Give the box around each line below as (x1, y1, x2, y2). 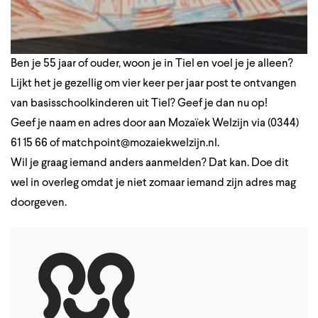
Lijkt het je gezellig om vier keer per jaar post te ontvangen (11, 77, 297, 89)
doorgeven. (11, 197, 67, 209)
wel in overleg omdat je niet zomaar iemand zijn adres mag (11, 177, 296, 189)
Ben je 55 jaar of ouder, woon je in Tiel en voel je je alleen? (11, 57, 293, 70)
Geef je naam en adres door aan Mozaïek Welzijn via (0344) (11, 117, 299, 129)
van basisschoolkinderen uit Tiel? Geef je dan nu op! (11, 97, 268, 109)
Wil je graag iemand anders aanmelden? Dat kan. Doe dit (11, 157, 289, 169)
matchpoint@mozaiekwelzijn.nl (62, 137, 217, 149)
